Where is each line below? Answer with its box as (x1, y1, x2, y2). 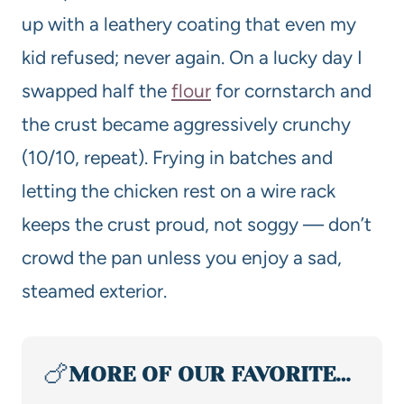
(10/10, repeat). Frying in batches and (22, 145, 333, 169)
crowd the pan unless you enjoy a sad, (22, 245, 342, 269)
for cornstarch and (211, 78, 372, 102)
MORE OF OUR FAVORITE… (69, 361, 351, 387)
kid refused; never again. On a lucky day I (22, 45, 363, 69)
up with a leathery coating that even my (22, 12, 356, 35)
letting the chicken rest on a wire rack (22, 179, 335, 202)
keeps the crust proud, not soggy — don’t (22, 212, 372, 235)
